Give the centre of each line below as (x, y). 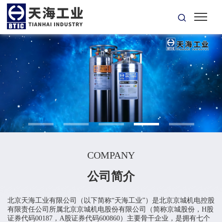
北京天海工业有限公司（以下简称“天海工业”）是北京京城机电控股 (111, 201)
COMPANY (111, 155)
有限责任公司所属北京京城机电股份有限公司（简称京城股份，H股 (111, 210)
